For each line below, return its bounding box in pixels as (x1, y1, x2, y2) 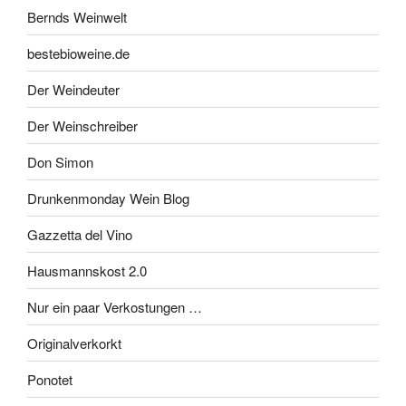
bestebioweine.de (27, 43, 130, 63)
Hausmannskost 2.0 (27, 260, 147, 280)
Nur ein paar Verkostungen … (27, 296, 202, 316)
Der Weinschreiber (27, 115, 138, 135)
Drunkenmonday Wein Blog (27, 188, 189, 208)
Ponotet (27, 369, 72, 389)
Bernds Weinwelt (27, 6, 127, 26)
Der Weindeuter (27, 79, 120, 99)
